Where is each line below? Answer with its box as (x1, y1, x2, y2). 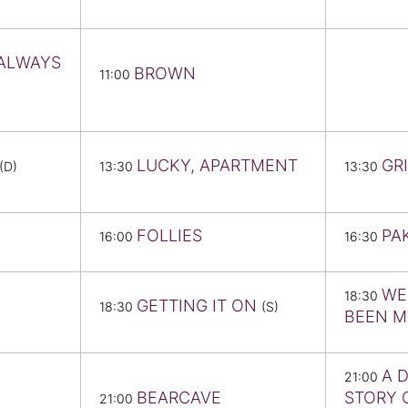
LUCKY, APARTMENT (137, 156, 298, 176)
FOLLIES (137, 226, 202, 246)
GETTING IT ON (137, 296, 261, 316)
